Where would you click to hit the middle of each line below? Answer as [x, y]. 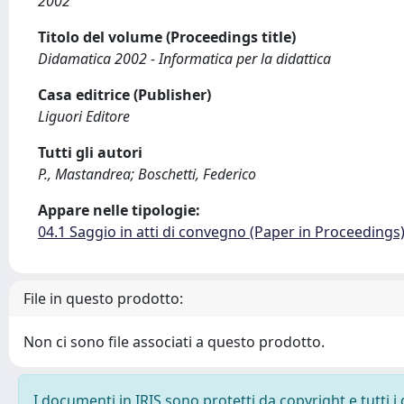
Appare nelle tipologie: [119, 210]
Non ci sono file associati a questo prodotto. [174, 342]
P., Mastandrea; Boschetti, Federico [147, 174]
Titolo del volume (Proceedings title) [167, 37]
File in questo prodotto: [103, 298]
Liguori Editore [84, 116]
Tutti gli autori [90, 152]
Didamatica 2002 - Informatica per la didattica [184, 59]
